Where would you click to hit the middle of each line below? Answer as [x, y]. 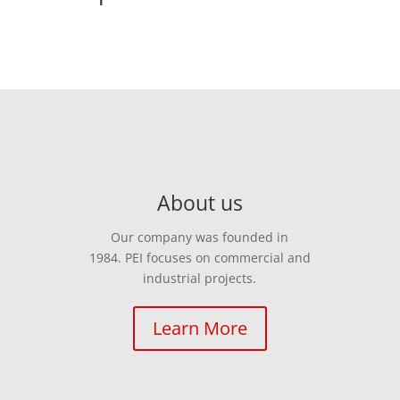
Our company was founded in [200, 237]
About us [200, 203]
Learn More [200, 328]
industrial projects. [200, 278]
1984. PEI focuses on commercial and [200, 258]
